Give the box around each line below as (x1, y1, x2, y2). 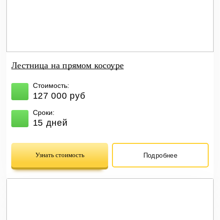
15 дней (32, 118, 68, 128)
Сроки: (32, 109, 55, 117)
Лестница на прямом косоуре (11, 60, 124, 71)
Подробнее (143, 151, 178, 159)
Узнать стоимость (35, 151, 84, 159)
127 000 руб (32, 91, 85, 101)
